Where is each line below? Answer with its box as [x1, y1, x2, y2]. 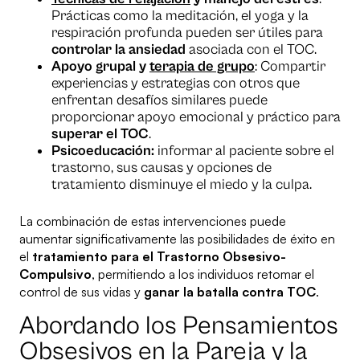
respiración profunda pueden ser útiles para [51, 24, 323, 42]
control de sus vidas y [19, 284, 144, 301]
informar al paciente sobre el [154, 142, 334, 160]
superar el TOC [51, 125, 149, 143]
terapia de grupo [149, 58, 255, 76]
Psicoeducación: [51, 142, 154, 160]
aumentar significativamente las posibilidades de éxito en [19, 231, 335, 247]
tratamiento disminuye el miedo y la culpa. [51, 176, 312, 194]
